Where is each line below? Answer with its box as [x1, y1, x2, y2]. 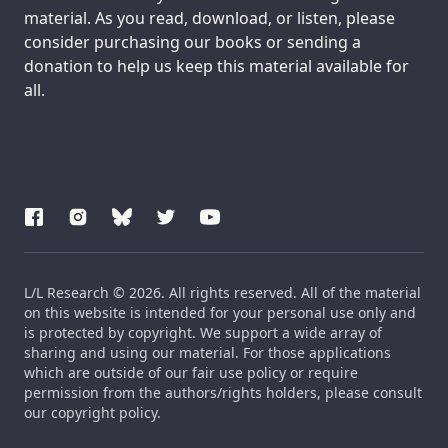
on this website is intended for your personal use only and [24, 302, 416, 322]
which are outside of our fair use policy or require [24, 362, 358, 382]
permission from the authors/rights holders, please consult [24, 382, 422, 402]
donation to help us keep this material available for [24, 54, 409, 77]
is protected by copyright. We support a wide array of [24, 322, 382, 342]
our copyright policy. [24, 402, 161, 422]
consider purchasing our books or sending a [24, 30, 361, 53]
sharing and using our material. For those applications [24, 342, 391, 362]
